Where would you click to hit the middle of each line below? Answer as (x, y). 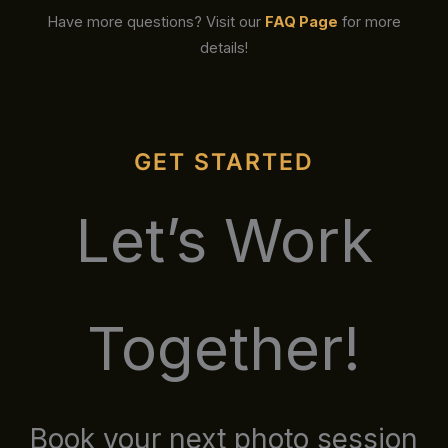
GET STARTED (224, 161)
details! (224, 48)
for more (369, 22)
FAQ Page (301, 22)
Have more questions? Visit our (156, 22)
